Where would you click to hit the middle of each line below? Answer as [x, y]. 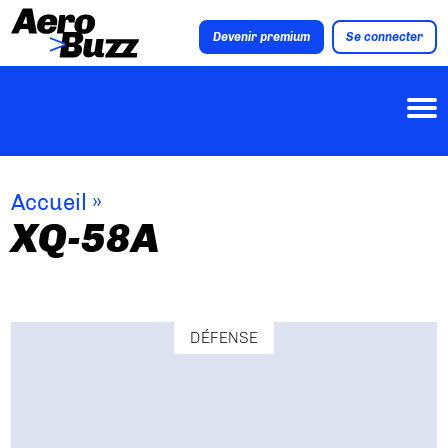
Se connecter [384, 37]
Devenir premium [261, 37]
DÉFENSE [224, 338]
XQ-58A [85, 238]
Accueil [49, 203]
